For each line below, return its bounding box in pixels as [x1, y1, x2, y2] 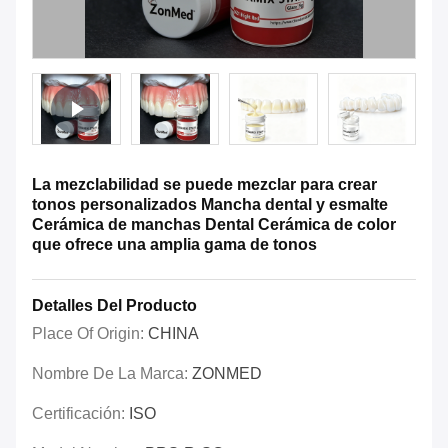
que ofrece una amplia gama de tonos [32, 236, 317, 254]
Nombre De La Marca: [32, 365, 192, 383]
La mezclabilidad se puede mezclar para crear [32, 176, 377, 194]
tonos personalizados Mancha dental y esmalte [32, 196, 388, 214]
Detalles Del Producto [32, 297, 197, 315]
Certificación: [32, 405, 129, 423]
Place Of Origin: [32, 325, 148, 343]
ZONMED [192, 365, 262, 383]
